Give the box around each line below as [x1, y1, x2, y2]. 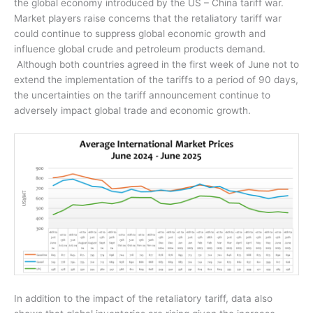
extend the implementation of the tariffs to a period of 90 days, [14, 73, 298, 85]
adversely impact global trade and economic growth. [14, 104, 251, 116]
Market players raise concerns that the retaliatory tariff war [14, 12, 282, 24]
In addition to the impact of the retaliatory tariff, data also [14, 292, 272, 304]
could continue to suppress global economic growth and [14, 27, 265, 39]
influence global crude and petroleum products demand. [14, 43, 265, 54]
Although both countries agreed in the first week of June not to [17, 58, 299, 70]
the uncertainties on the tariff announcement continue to [14, 89, 270, 101]
